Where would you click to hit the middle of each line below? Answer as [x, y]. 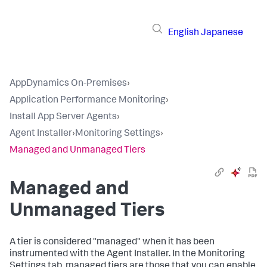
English [184, 33]
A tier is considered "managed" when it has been [112, 243]
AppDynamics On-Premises [68, 84]
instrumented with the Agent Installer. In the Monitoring [127, 254]
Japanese [222, 33]
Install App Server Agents [63, 117]
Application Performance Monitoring [88, 101]
